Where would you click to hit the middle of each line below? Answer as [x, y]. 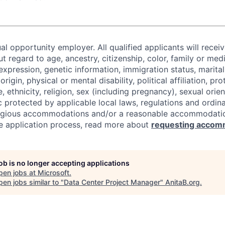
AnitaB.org [183, 182]
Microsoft [53, 173]
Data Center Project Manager [112, 182]
